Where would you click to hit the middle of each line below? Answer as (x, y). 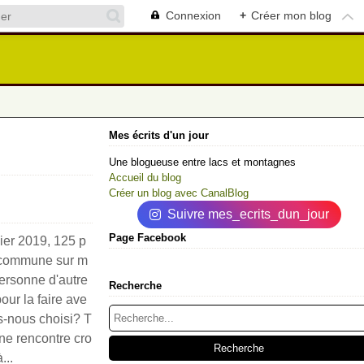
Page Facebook (147, 238)
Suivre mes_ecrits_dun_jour (248, 214)
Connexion (193, 15)
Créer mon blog (291, 15)
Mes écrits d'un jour (159, 135)
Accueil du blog (145, 178)
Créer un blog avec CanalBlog (179, 193)
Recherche (135, 286)
